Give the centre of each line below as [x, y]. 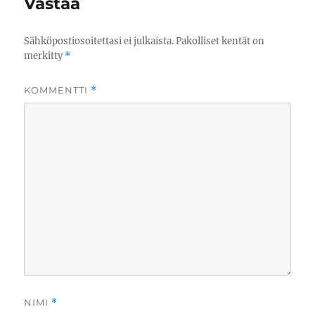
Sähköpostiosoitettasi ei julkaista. [99, 41]
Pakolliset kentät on [220, 41]
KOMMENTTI [58, 90]
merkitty [45, 56]
